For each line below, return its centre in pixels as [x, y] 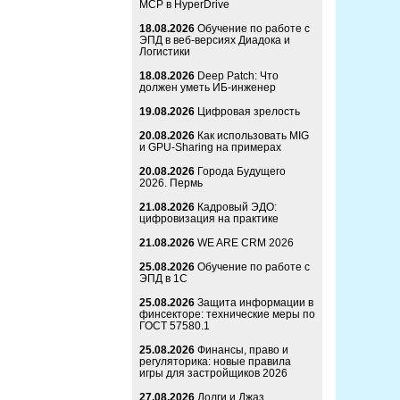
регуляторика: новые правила [215, 362]
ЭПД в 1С [163, 279]
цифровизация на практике [209, 219]
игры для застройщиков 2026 [213, 374]
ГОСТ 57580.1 [175, 326]
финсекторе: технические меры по [227, 315]
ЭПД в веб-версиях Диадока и [215, 41]
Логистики [165, 52]
